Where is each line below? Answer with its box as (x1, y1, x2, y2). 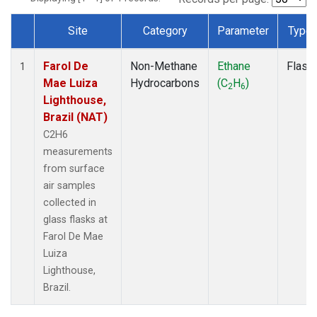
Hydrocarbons (130, 76, 200, 90)
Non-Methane (130, 59, 197, 73)
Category (142, 23, 188, 38)
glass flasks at (43, 213, 108, 226)
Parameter (217, 23, 269, 38)
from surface (43, 162, 105, 175)
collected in (43, 196, 96, 209)
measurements (43, 145, 113, 158)
